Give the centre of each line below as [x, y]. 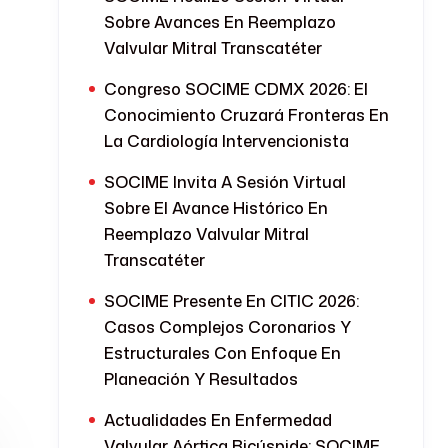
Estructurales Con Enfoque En [222, 353]
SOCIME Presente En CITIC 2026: [231, 301]
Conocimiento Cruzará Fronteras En [246, 115]
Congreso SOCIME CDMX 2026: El [236, 89]
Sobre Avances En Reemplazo [220, 22]
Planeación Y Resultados [201, 379]
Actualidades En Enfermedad [218, 420]
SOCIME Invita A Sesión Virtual [225, 182]
